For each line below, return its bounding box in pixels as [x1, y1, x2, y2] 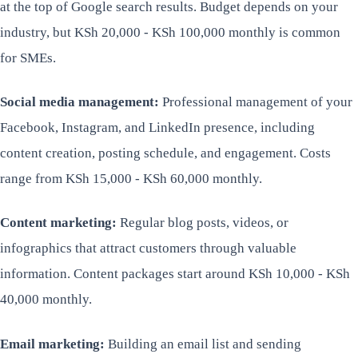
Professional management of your [159, 94, 352, 110]
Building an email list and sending [105, 336, 301, 352]
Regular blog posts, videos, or [117, 215, 288, 231]
